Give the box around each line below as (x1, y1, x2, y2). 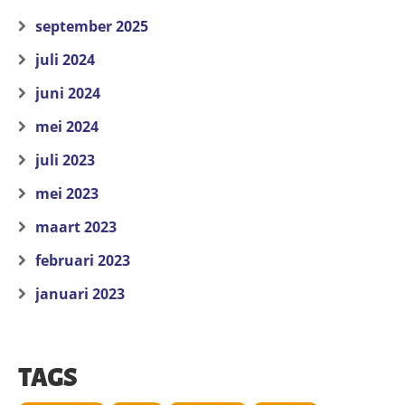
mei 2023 (35, 184, 99, 204)
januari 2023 (35, 284, 125, 305)
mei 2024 (35, 117, 99, 137)
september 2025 (35, 16, 148, 37)
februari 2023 (35, 250, 130, 271)
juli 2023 (35, 150, 95, 171)
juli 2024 (35, 50, 95, 71)
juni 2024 (35, 83, 100, 104)
